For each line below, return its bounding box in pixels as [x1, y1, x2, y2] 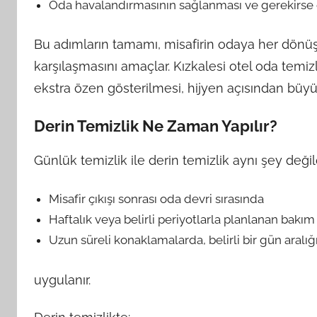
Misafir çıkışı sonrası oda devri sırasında [49, 192, 265, 206]
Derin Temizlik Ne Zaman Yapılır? [34, 116, 277, 135]
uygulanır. [34, 272, 91, 287]
